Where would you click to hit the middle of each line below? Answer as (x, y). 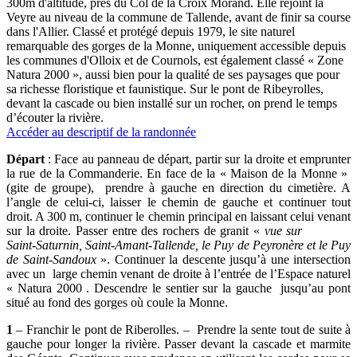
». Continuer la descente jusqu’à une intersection (226, 259)
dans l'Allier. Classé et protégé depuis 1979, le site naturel (151, 31)
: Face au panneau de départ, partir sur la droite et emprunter (198, 159)
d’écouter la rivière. (55, 117)
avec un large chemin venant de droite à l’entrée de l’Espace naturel (178, 273)
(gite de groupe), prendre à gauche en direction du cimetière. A (178, 187)
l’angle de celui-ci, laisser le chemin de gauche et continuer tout (178, 202)
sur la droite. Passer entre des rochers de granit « (135, 230)
